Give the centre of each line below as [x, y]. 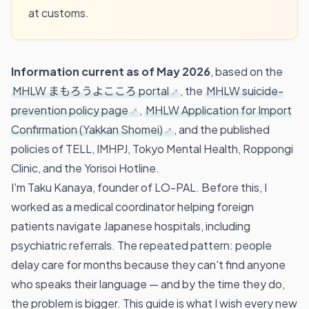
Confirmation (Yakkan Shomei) [87, 129]
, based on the [247, 71]
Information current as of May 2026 [111, 71]
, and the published [222, 129]
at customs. [59, 12]
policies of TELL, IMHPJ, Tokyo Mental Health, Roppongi [152, 148]
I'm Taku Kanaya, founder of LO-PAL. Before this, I [139, 187]
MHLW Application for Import [219, 110]
